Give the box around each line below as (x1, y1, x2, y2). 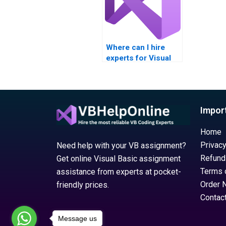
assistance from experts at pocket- (56, 167, 181, 177)
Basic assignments (106, 64, 176, 73)
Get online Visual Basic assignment (56, 154, 181, 163)
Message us (58, 214, 97, 222)
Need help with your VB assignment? (56, 141, 186, 150)
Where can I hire (106, 43, 165, 52)
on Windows (106, 75, 151, 84)
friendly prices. (56, 180, 109, 190)
